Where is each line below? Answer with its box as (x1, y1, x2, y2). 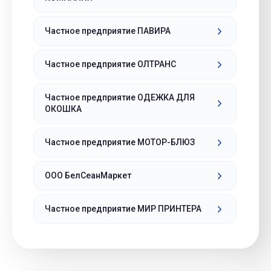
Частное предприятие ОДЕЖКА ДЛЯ (45, 93, 195, 102)
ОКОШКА (45, 104, 82, 114)
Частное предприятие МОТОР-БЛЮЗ (45, 137, 195, 147)
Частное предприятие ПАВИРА (45, 26, 171, 36)
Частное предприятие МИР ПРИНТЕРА (45, 204, 201, 214)
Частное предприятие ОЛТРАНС (45, 59, 176, 69)
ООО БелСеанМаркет (45, 171, 131, 180)
